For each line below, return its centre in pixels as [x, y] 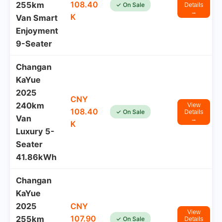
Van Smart [37, 18]
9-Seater [34, 44]
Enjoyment [37, 31]
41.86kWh [36, 157]
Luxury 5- [35, 131]
